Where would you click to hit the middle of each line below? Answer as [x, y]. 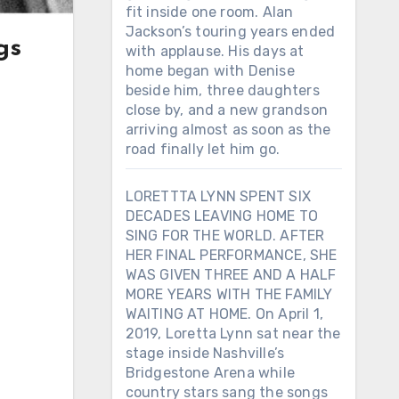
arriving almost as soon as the [228, 130]
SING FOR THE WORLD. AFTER [225, 236]
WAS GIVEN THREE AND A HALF [231, 275]
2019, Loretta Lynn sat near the [233, 334]
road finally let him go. [203, 149]
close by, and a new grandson [227, 110]
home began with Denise [210, 71]
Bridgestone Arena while [210, 373]
